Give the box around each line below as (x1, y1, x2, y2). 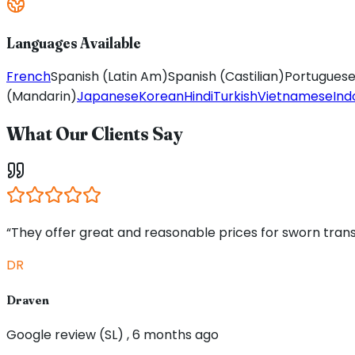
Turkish (213, 87, 258, 106)
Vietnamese (258, 87, 333, 106)
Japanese (77, 87, 139, 106)
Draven (6, 292, 49, 308)
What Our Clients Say (6, 122, 183, 146)
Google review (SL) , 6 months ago (6, 325, 219, 344)
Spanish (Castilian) (168, 67, 284, 86)
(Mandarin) (6, 87, 77, 106)
